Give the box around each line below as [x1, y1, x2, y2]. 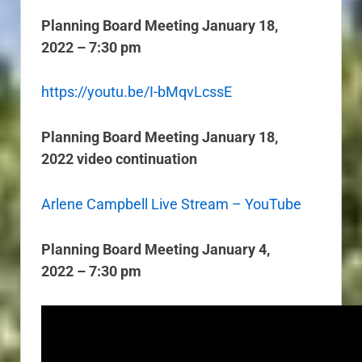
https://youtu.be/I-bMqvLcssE [41, 83, 232, 101]
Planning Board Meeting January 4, [41, 240, 270, 258]
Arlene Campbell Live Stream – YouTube [41, 196, 301, 213]
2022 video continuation [41, 150, 197, 168]
